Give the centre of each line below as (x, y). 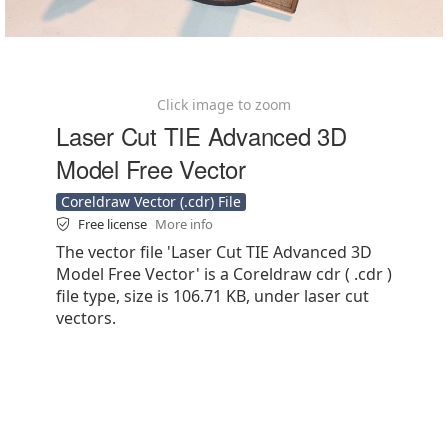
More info (184, 224)
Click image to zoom (224, 104)
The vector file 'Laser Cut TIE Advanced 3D (214, 252)
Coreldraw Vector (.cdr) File (151, 201)
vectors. (86, 318)
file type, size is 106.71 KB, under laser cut (212, 296)
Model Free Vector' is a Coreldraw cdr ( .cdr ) (224, 274)
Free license (114, 224)
